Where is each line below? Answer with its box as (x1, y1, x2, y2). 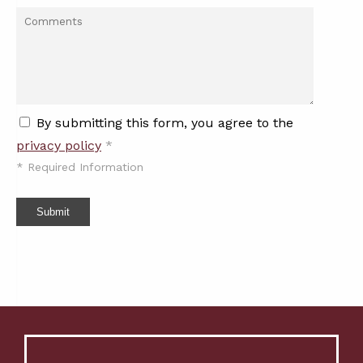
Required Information (23, 160, 143, 173)
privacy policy (16, 137, 101, 153)
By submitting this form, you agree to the (36, 114, 293, 130)
